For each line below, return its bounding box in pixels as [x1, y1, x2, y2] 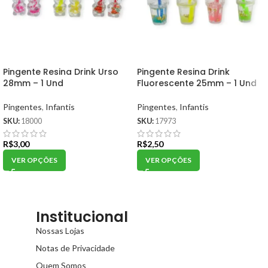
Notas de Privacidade [36, 242, 115, 253]
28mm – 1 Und [3, 77, 63, 90]
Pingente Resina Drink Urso [3, 66, 118, 78]
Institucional [36, 206, 128, 227]
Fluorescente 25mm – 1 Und [137, 77, 257, 90]
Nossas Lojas [36, 225, 84, 236]
